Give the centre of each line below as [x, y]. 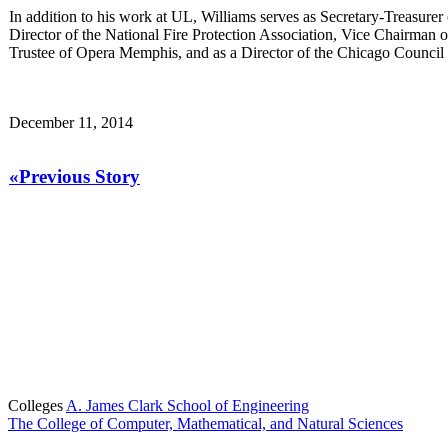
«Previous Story [74, 176]
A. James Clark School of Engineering [187, 405]
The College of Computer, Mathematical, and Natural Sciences [205, 423]
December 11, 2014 [71, 122]
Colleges [35, 405]
